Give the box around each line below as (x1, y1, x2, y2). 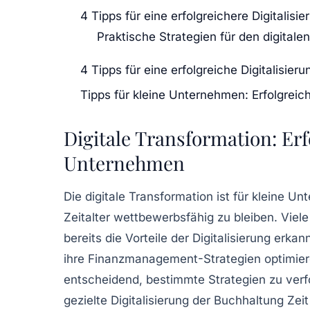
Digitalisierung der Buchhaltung (111, 293, 284, 307)
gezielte (64, 293, 111, 307)
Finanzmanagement (88, 251, 198, 266)
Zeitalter (64, 210, 110, 224)
